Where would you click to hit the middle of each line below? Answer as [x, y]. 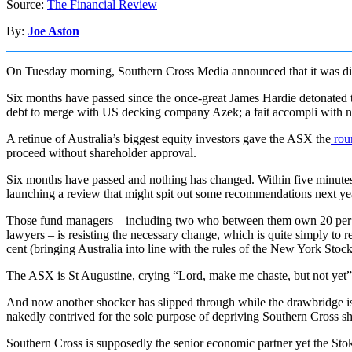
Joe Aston [53, 31]
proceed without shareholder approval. [101, 152]
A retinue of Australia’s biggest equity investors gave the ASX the [169, 138]
